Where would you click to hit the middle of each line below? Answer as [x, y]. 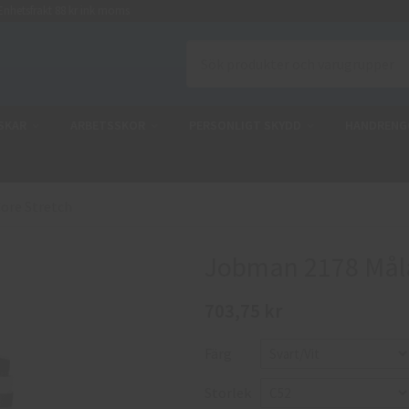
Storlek [228, 393]
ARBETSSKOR [108, 125]
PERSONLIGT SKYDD [245, 125]
